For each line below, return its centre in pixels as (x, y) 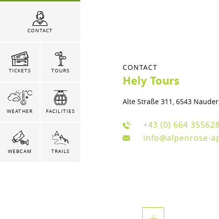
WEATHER (20, 111)
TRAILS (60, 152)
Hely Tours (151, 81)
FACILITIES (60, 111)
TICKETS (20, 70)
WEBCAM (20, 152)
